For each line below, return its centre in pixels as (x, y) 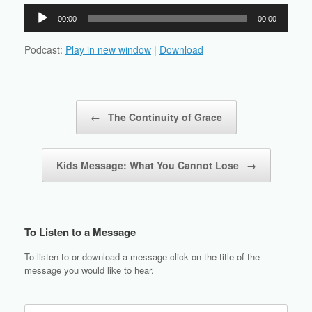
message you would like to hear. (89, 270)
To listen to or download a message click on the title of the (142, 257)
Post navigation (56, 107)
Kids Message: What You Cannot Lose (149, 165)
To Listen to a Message (80, 232)
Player (38, 27)
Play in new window (108, 50)
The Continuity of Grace (163, 117)
